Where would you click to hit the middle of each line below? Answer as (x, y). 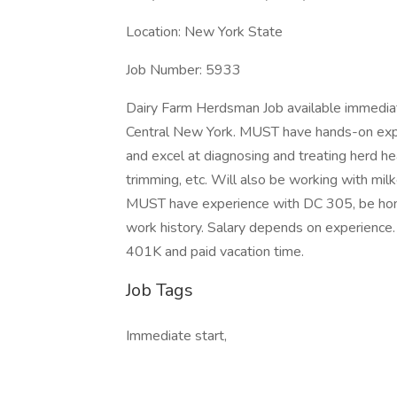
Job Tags (160, 290)
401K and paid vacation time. (215, 252)
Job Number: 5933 (183, 70)
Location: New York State (204, 32)
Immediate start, (176, 336)
